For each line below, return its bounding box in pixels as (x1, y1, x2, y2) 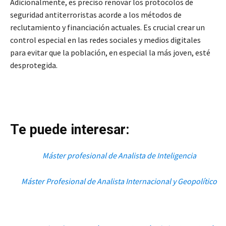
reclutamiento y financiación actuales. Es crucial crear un (10, 22, 205, 32)
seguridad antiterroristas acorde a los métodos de (10, 9, 182, 20)
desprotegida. (10, 60, 58, 70)
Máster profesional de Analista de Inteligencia (42, 150, 196, 160)
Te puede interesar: (10, 121, 129, 138)
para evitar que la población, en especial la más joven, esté (10, 47, 210, 58)
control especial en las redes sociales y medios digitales (10, 34, 201, 45)
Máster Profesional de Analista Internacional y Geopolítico (21, 176, 217, 186)
